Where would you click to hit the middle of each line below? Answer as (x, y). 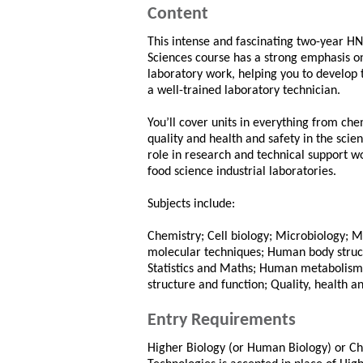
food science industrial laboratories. (242, 172)
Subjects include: (191, 204)
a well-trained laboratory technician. (244, 91)
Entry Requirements (222, 320)
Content (178, 14)
